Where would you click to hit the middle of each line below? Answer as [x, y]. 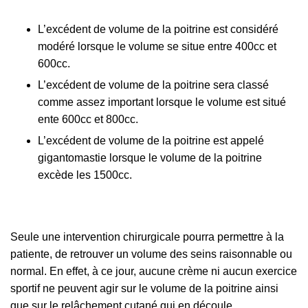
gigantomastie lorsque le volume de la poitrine [150, 157]
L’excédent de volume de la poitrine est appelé [151, 140]
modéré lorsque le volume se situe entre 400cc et [157, 46]
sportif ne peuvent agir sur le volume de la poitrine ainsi [144, 288]
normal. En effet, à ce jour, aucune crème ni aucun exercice [154, 271]
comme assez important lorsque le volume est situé [162, 102]
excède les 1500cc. [85, 175]
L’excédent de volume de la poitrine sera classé [153, 85]
